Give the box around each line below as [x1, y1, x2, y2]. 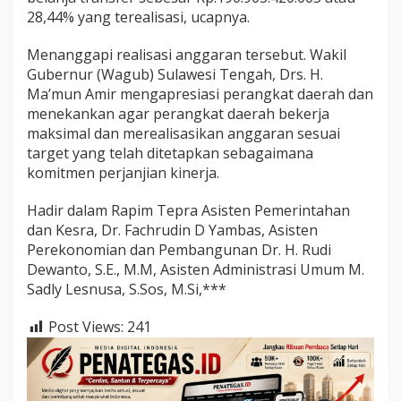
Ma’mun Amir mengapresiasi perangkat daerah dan [27, 84, 373, 105]
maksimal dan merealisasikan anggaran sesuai [27, 124, 340, 144]
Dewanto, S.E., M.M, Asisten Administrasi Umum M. [27, 260, 364, 280]
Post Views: [48, 317, 124, 337]
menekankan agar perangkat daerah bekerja [27, 104, 329, 124]
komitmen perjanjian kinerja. [27, 163, 219, 183]
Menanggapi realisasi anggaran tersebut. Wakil [27, 45, 346, 65]
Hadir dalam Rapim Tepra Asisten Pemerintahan [27, 200, 350, 221]
